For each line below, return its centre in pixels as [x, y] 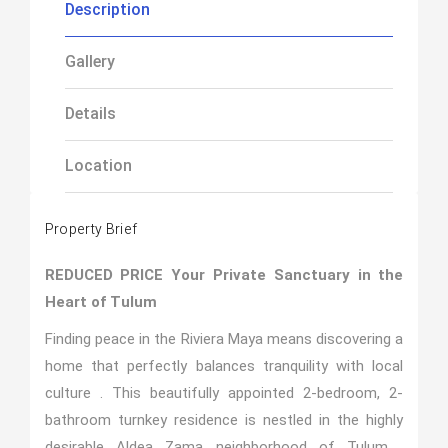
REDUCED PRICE [104, 275]
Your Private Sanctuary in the [287, 275]
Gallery [89, 61]
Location [98, 165]
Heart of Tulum [100, 302]
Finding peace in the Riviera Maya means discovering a [224, 339]
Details [90, 113]
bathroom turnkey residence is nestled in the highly [224, 420]
